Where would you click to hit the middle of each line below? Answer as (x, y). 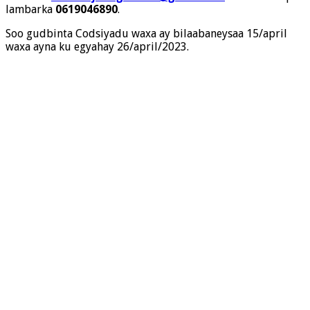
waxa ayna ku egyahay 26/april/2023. (97, 46)
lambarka (30, 9)
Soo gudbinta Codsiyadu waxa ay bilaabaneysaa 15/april (146, 33)
